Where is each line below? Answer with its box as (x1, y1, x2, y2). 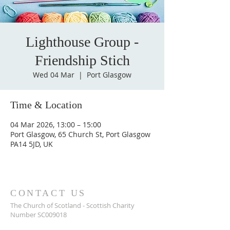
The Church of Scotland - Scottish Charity (10, 201, 135, 210)
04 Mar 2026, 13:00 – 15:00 (10, 120, 101, 129)
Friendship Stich (34, 52, 130, 68)
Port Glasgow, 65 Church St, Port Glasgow (10, 129, 150, 139)
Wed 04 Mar (33, 70, 74, 80)
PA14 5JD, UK (10, 139, 53, 149)
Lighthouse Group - (26, 34, 139, 50)
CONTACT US (10, 188, 86, 198)
